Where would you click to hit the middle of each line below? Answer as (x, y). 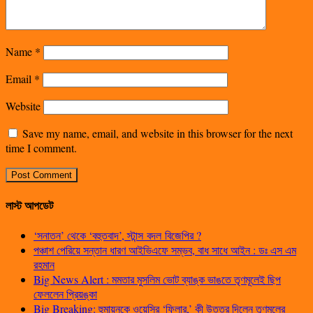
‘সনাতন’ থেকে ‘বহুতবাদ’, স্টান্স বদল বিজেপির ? (117, 235)
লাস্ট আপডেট (29, 205)
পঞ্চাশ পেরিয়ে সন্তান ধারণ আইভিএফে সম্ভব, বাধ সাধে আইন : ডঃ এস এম (165, 250)
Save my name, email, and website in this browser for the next (158, 133)
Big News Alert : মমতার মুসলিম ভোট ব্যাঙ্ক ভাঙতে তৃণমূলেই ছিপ (157, 279)
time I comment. (41, 147)
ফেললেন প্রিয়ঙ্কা (65, 294)
